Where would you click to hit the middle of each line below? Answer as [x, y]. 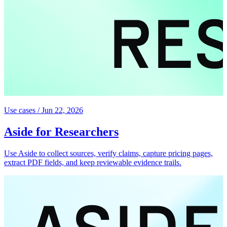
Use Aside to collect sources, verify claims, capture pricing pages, [108, 154]
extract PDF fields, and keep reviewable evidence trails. [93, 163]
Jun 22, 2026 [62, 110]
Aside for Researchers [61, 132]
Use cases [20, 110]
